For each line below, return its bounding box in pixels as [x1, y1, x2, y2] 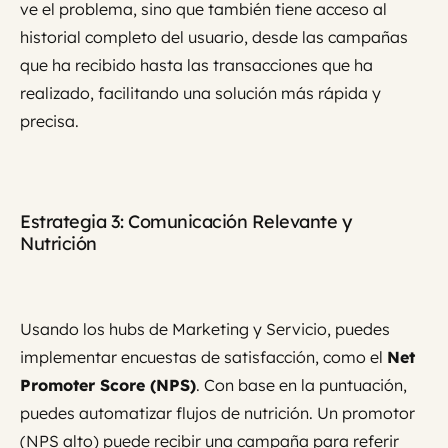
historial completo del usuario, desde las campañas [20, 27, 408, 48]
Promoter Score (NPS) [20, 375, 196, 396]
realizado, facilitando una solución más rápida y [20, 83, 381, 104]
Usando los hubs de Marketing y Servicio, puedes [20, 319, 390, 340]
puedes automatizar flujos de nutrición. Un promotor [20, 403, 415, 424]
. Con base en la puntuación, [196, 375, 407, 396]
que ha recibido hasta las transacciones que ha [20, 55, 373, 76]
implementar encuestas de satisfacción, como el [20, 347, 387, 368]
